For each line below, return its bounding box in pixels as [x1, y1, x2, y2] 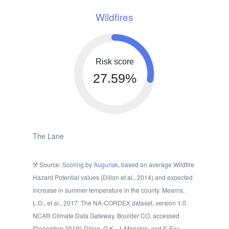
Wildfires [96, 10, 133, 24]
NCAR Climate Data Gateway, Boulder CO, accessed [33, 211, 179, 220]
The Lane [33, 131, 64, 142]
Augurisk [94, 160, 118, 169]
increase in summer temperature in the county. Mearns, [33, 186, 185, 195]
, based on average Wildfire [118, 160, 194, 169]
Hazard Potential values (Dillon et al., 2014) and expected [33, 173, 193, 182]
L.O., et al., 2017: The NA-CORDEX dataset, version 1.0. [33, 198, 188, 208]
